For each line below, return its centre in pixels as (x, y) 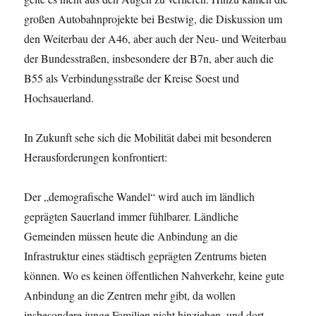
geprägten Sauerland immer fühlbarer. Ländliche (132, 217)
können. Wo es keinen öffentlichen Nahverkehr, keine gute (154, 276)
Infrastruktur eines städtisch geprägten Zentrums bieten (146, 256)
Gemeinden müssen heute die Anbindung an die (131, 236)
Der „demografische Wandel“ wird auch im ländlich (140, 197)
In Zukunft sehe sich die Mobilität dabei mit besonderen (148, 138)
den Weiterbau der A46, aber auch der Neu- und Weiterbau (156, 39)
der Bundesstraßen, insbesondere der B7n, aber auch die (149, 59)
